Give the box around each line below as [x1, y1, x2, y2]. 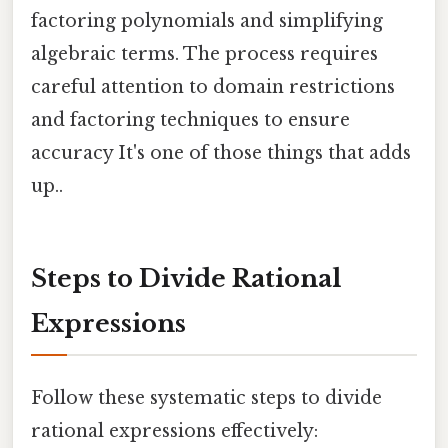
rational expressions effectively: [31, 419, 318, 442]
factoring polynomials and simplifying [31, 9, 383, 32]
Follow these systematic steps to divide [31, 386, 382, 409]
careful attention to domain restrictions [31, 75, 395, 98]
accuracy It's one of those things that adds [31, 141, 411, 164]
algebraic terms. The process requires [31, 42, 378, 65]
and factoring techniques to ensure [31, 108, 350, 131]
